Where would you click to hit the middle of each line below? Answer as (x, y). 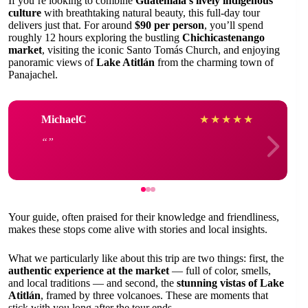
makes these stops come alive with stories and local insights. (138, 229)
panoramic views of (52, 62)
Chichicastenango (223, 37)
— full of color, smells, (220, 271)
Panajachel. (33, 75)
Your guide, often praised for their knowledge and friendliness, (144, 217)
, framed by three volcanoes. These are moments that (154, 295)
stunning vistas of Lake (230, 283)
